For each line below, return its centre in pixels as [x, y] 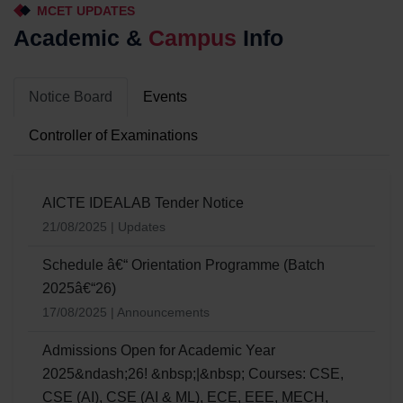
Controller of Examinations [113, 136]
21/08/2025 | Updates [104, 227]
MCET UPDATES [86, 10]
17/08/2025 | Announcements [126, 313]
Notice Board [71, 97]
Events [165, 97]
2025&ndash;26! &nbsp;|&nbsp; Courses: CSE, [193, 374]
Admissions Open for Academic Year [159, 351]
